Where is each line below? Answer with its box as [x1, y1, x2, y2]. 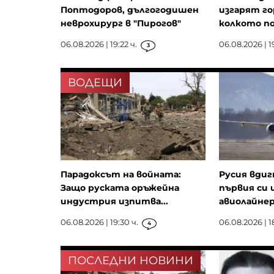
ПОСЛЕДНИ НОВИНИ [68, 254, 193, 268]
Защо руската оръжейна [61, 182, 179, 194]
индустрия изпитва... [61, 196, 168, 207]
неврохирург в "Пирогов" [61, 18, 181, 29]
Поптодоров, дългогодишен [61, 4, 199, 16]
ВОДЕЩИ [68, 76, 122, 90]
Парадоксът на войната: [61, 169, 181, 180]
